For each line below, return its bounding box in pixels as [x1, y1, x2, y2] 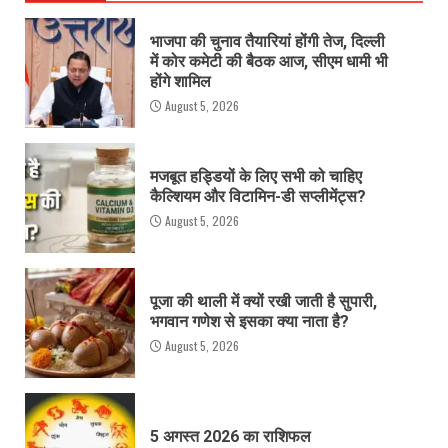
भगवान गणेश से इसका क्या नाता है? [150, 311, 349, 331]
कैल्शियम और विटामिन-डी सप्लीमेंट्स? [150, 186, 366, 206]
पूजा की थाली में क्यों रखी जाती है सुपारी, [150, 291, 377, 311]
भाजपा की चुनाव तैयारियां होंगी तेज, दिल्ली [150, 31, 385, 51]
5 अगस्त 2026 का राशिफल [150, 426, 311, 446]
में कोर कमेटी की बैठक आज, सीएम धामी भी [150, 51, 388, 71]
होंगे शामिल [150, 71, 211, 91]
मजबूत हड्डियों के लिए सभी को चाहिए [150, 166, 362, 186]
